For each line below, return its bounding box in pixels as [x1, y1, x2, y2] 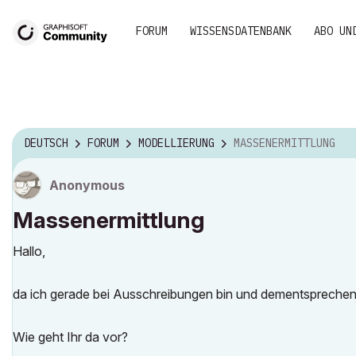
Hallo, [13, 243, 45, 259]
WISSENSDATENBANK [190, 24, 292, 38]
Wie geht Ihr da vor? [13, 329, 128, 345]
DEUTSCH [24, 136, 68, 151]
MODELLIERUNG [138, 136, 215, 151]
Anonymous [49, 177, 125, 193]
